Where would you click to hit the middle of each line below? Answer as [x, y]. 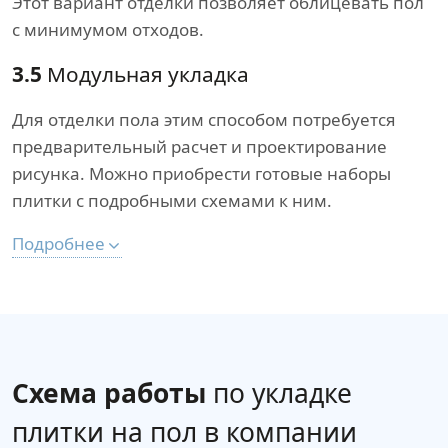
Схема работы [109, 393]
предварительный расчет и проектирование [199, 147]
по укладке [279, 393]
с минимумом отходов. [108, 30]
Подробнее [58, 244]
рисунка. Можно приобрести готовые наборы [201, 174]
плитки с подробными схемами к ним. [172, 201]
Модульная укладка [145, 74]
